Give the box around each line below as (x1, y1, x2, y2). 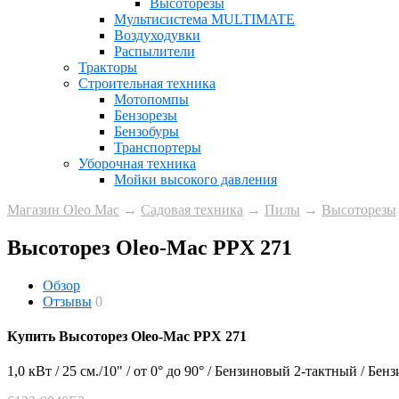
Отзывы (43, 293, 92, 309)
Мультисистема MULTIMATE (114, 11, 295, 27)
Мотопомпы (114, 91, 189, 107)
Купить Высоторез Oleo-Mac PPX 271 (7, 328, 247, 344)
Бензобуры (114, 123, 179, 139)
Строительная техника (78, 75, 216, 91)
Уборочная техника (78, 155, 196, 171)
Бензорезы (114, 107, 177, 123)
